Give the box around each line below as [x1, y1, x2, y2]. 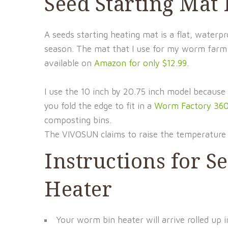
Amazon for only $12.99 [94, 58, 187, 68]
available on [44, 58, 94, 68]
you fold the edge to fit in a [44, 101, 154, 111]
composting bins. [44, 115, 111, 125]
